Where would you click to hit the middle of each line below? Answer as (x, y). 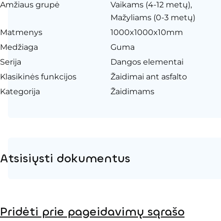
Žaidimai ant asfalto (149, 76)
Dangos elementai (147, 62)
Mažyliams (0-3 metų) (153, 17)
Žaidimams (132, 91)
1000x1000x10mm (147, 32)
